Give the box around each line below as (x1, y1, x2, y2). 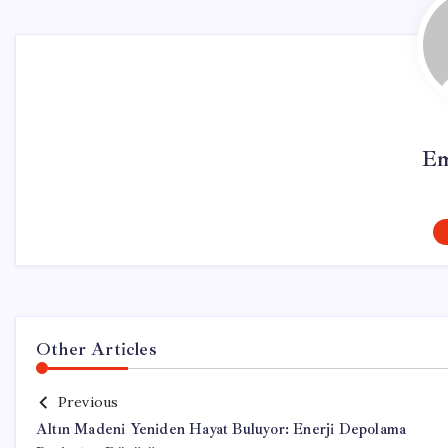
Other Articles (36, 338, 157, 360)
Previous (57, 393, 119, 411)
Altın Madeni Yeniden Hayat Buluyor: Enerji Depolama (36, 420, 407, 439)
